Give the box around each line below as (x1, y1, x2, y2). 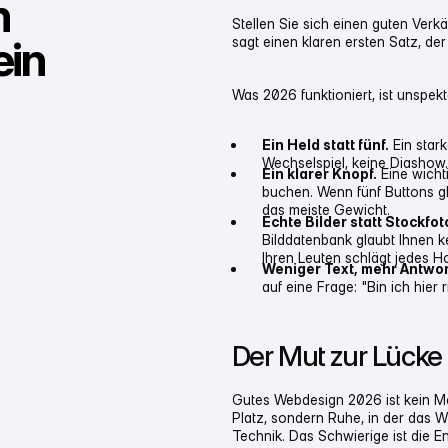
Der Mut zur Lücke (231, 339, 442, 374)
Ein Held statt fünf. (261, 135, 389, 153)
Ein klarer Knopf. (261, 165, 377, 183)
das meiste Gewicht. (261, 201, 390, 219)
